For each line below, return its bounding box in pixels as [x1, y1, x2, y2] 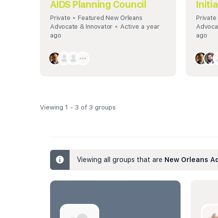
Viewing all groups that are [77, 155, 164, 163]
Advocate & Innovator [50, 22, 113, 30]
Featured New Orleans [78, 14, 143, 21]
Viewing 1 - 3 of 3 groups [40, 103, 116, 111]
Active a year [120, 22, 160, 30]
